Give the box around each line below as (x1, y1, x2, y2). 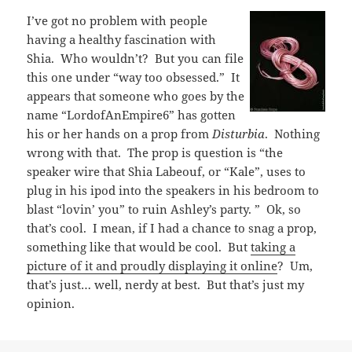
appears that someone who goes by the (27, 88, 245, 104)
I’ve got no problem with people (27, 13, 208, 29)
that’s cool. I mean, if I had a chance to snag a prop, (27, 220, 317, 236)
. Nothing (265, 126, 321, 142)
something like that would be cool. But (27, 239, 251, 255)
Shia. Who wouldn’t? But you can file (27, 50, 244, 67)
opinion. (27, 295, 75, 312)
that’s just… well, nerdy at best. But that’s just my (27, 277, 305, 293)
